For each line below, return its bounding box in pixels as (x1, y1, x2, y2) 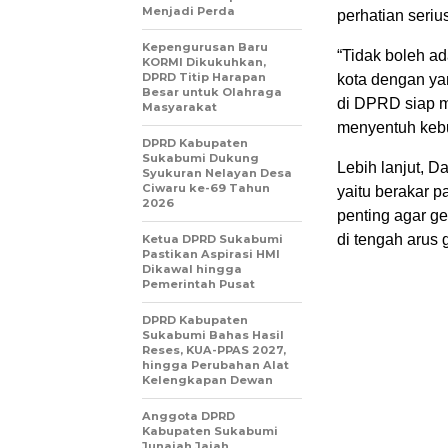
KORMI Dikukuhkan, (142, 55, 266, 70)
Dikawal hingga (142, 262, 242, 277)
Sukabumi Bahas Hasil (142, 328, 284, 343)
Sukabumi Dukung (142, 151, 259, 166)
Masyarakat (142, 100, 217, 115)
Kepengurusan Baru (142, 40, 268, 55)
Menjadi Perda (142, 4, 235, 19)
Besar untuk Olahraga (142, 85, 282, 100)
